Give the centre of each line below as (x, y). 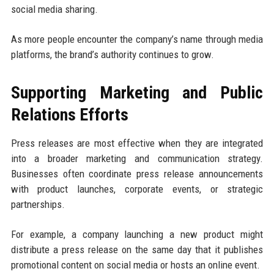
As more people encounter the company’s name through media (137, 39)
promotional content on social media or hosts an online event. (135, 265)
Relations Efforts (69, 114)
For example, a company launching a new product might (137, 234)
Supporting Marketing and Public (137, 92)
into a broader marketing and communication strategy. (137, 158)
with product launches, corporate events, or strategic (137, 189)
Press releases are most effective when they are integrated (137, 143)
